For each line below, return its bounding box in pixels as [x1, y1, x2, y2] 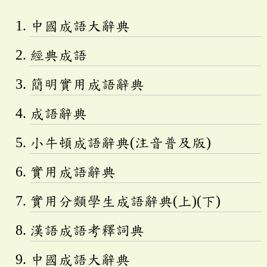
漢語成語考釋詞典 [30, 222, 144, 238]
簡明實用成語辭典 [30, 76, 144, 92]
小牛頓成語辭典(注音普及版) [30, 134, 211, 150]
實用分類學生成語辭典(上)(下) [30, 193, 221, 209]
